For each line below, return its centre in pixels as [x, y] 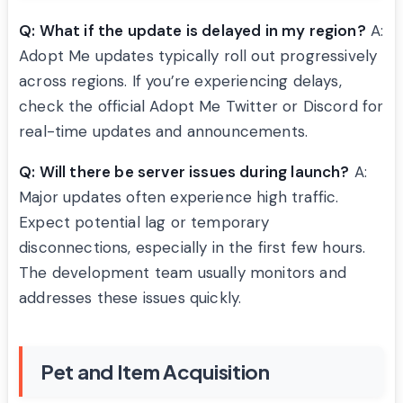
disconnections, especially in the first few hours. [193, 247]
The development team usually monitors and [183, 272]
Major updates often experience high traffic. [179, 197]
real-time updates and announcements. [164, 131]
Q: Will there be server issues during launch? [184, 171]
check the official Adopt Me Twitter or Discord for [201, 106]
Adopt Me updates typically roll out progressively [198, 55]
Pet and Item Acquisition [155, 371]
